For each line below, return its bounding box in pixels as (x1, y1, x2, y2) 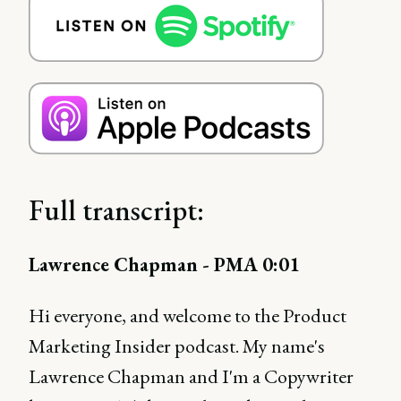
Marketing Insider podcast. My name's (29, 333, 325, 359)
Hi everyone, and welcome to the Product (29, 303, 346, 328)
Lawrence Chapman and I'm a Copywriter (29, 363, 354, 389)
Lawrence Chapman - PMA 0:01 (29, 252, 300, 277)
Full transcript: (29, 192, 204, 229)
